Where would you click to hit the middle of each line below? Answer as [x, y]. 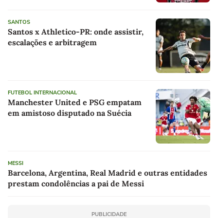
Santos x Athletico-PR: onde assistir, [76, 31]
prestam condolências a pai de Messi [76, 183]
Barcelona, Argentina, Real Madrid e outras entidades [108, 173]
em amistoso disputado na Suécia [70, 113]
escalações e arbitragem [52, 42]
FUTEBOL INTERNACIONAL [42, 92]
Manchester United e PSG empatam [75, 102]
